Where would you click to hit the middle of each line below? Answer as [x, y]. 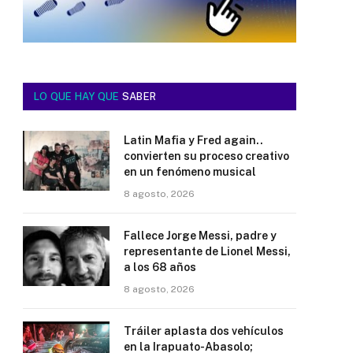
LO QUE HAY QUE [78, 96]
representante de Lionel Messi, [207, 251]
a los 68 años [160, 267]
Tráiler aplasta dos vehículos [204, 331]
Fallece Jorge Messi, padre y [200, 235]
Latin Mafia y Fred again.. [193, 140]
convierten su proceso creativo [206, 156]
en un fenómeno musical [190, 171]
